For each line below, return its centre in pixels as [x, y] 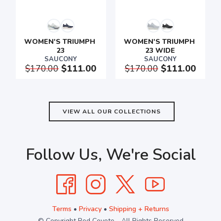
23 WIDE [160, 51]
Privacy [90, 209]
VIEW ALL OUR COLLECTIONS [112, 111]
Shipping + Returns [139, 209]
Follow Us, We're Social [110, 155]
